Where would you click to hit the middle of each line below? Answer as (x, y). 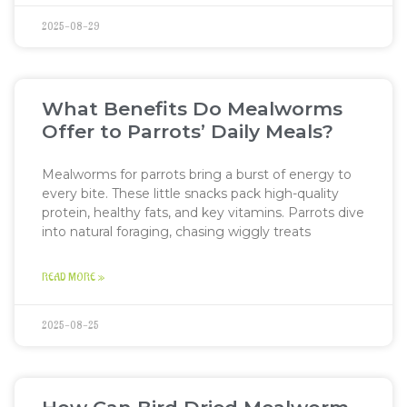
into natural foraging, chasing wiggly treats (176, 232)
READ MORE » (73, 278)
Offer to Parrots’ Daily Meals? (188, 131)
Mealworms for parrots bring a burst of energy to (197, 174)
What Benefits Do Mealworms (192, 109)
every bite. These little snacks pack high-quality (190, 194)
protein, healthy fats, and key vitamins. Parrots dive (203, 213)
